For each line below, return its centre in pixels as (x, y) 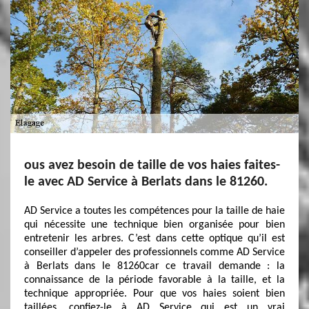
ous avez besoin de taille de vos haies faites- (152, 166)
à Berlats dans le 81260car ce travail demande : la (154, 266)
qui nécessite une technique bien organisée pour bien (154, 225)
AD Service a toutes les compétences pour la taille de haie (154, 211)
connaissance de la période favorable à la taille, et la (154, 280)
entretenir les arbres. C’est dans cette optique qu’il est (154, 239)
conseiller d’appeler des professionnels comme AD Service (154, 252)
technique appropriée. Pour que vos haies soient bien (154, 294)
